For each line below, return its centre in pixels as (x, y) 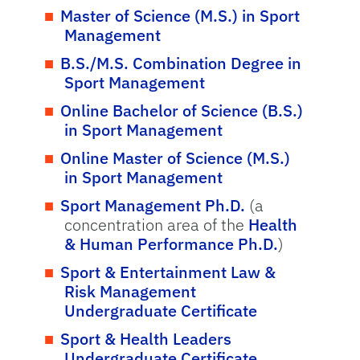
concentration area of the (156, 225)
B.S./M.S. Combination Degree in (180, 63)
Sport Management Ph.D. (154, 205)
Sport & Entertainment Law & (168, 272)
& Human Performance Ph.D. (171, 244)
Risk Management (130, 291)
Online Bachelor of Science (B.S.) (181, 110)
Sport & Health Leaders (145, 339)
